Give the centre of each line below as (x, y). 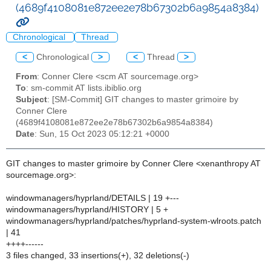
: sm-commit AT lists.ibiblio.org (84, 88)
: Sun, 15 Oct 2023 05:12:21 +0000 (102, 134)
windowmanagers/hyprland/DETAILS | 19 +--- (93, 198)
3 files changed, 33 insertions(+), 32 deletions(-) (98, 255)
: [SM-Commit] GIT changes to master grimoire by (143, 100)
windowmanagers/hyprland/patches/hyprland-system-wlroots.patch (134, 221)
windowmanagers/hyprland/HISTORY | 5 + (87, 209)
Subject (31, 100)
